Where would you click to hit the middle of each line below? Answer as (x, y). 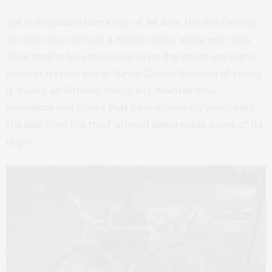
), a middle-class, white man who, (176, 40)
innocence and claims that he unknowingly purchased (130, 108)
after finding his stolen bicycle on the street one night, (132, 57)
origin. (20, 142)
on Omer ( (28, 40)
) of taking (239, 74)
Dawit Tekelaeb (181, 74)
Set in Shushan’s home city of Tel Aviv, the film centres (131, 23)
